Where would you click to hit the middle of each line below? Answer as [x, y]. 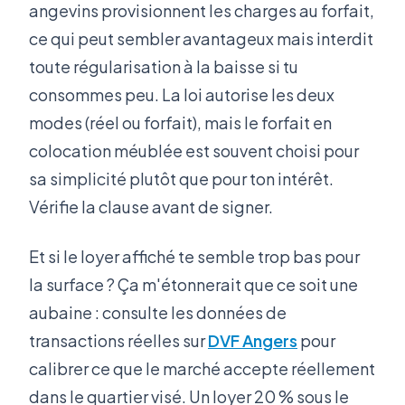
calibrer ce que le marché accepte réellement [202, 368]
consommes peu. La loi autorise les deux [182, 94]
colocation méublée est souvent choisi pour [194, 150]
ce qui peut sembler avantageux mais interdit [201, 38]
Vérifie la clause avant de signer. [151, 206]
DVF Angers [253, 340]
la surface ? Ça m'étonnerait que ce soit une [193, 284]
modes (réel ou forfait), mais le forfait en [180, 122]
